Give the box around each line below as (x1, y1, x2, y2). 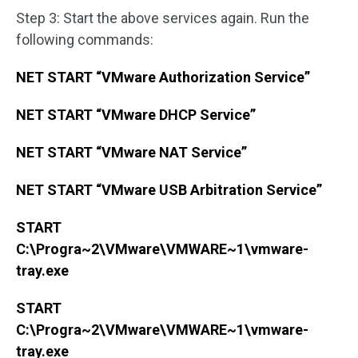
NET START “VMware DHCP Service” (16, 105, 256, 123)
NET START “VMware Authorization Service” (16, 68, 310, 86)
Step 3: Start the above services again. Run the (16, 9, 309, 26)
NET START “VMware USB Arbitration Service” (16, 181, 322, 198)
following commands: (16, 30, 153, 48)
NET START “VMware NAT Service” (16, 143, 247, 161)
